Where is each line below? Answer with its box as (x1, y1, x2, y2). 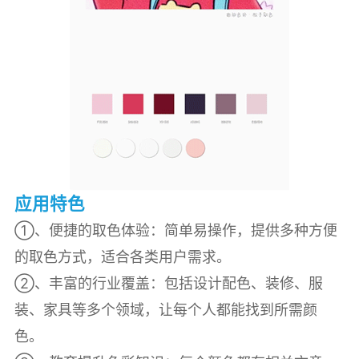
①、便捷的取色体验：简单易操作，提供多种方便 (14, 221, 337, 239)
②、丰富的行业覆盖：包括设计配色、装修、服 (14, 274, 323, 292)
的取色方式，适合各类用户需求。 (14, 248, 231, 265)
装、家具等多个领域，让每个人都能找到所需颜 (14, 301, 317, 318)
